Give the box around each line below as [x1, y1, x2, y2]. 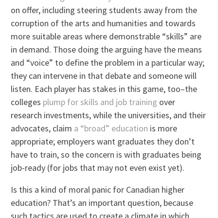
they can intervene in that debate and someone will [11, 70, 197, 82]
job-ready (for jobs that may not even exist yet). [11, 162, 185, 174]
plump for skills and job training [43, 96, 158, 108]
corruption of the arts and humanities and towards [11, 18, 196, 29]
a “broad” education [74, 123, 148, 134]
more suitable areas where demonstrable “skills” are [11, 31, 202, 42]
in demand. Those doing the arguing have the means [11, 44, 202, 55]
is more [148, 123, 178, 134]
